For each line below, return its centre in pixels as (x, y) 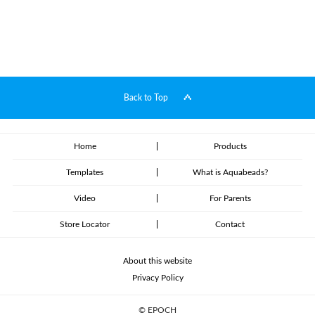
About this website (157, 261)
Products (230, 147)
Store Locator (85, 225)
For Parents (230, 199)
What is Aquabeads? (230, 173)
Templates (85, 173)
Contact (230, 225)
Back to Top (146, 97)
